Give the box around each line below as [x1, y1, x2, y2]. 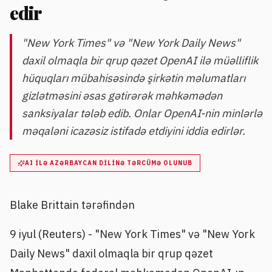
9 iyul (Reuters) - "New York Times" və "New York [10, 226, 255, 241]
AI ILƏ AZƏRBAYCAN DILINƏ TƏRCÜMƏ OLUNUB [25, 159, 192, 167]
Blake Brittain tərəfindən [10, 198, 135, 212]
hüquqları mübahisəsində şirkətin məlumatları [22, 71, 245, 85]
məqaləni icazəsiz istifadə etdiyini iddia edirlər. [22, 124, 245, 138]
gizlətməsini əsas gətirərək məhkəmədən [22, 89, 222, 103]
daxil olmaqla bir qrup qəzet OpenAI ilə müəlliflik [22, 53, 258, 67]
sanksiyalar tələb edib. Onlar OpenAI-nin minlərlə [22, 106, 262, 120]
